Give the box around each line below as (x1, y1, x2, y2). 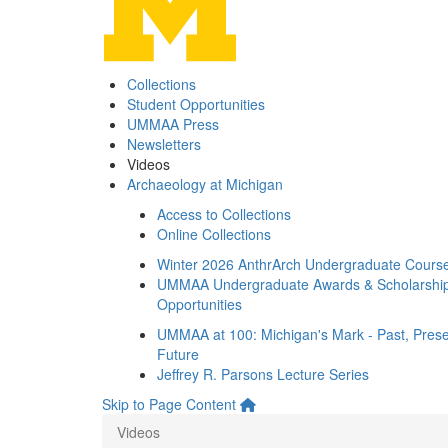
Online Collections (157, 224, 271, 244)
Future (157, 344, 199, 364)
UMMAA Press (127, 114, 219, 134)
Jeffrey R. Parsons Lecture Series (157, 364, 369, 384)
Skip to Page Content (102, 394, 236, 414)
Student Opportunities (127, 94, 265, 114)
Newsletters (127, 134, 201, 154)
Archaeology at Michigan (127, 174, 283, 194)
